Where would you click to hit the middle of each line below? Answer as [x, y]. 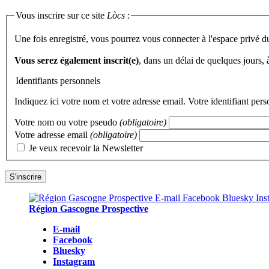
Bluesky [69, 251]
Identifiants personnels [58, 81]
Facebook [73, 240]
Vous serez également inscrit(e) [77, 61]
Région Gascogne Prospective [89, 209]
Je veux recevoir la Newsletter [86, 148]
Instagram [74, 262]
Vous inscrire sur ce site [61, 15]
